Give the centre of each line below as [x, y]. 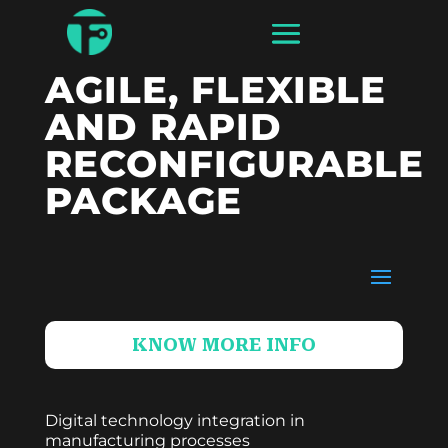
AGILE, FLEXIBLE [215, 89]
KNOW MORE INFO [223, 344]
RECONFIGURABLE [234, 163]
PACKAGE [143, 200]
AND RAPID [163, 126]
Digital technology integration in [174, 420]
